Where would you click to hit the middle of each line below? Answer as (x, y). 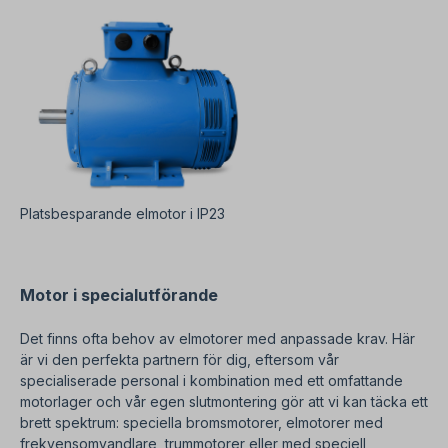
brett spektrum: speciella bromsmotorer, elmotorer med (201, 423)
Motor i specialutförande (119, 295)
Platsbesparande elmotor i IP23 (122, 214)
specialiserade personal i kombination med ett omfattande (211, 381)
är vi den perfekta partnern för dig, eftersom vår (179, 360)
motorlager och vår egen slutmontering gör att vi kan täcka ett (224, 402)
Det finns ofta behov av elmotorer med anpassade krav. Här (217, 339)
